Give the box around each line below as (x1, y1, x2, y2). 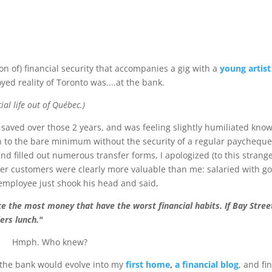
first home (126, 259, 171, 271)
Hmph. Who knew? (12, 236, 88, 248)
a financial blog (175, 259, 239, 271)
